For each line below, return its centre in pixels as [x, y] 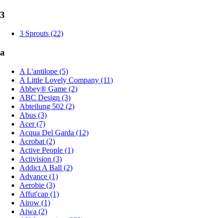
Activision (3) [41, 159]
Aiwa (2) [33, 211]
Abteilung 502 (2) [47, 106]
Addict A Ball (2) [46, 167]
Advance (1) [39, 176]
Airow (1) [35, 202]
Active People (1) [46, 150]
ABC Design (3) [45, 97]
